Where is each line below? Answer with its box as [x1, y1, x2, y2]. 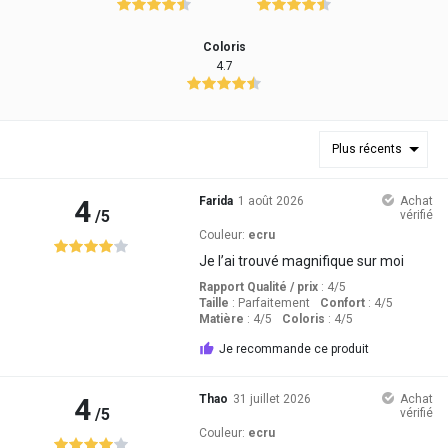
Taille [198, 295, 229, 310]
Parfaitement [237, 295, 310, 310]
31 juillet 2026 [232, 391, 311, 406]
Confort [319, 295, 365, 310]
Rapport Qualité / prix [198, 279, 318, 294]
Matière [198, 311, 244, 326]
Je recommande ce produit [218, 341, 369, 356]
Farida [198, 193, 233, 208]
